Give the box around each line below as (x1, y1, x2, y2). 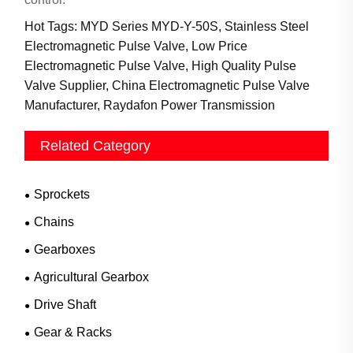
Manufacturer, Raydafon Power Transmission (24, 98, 276, 113)
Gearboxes (34, 243, 96, 257)
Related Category (40, 138, 151, 154)
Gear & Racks (34, 325, 113, 340)
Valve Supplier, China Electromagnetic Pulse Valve (24, 79, 310, 93)
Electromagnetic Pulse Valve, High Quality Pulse (24, 59, 297, 73)
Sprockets (34, 188, 91, 202)
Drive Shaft (34, 298, 97, 312)
